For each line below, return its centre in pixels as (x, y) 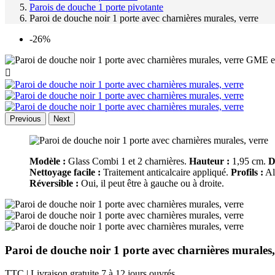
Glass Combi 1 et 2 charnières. (127, 161)
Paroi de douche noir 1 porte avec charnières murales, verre (144, 18)
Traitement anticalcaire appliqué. (166, 172)
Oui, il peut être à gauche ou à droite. (151, 183)
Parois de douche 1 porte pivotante (96, 7)
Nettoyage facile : (65, 172)
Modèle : (48, 161)
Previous (25, 119)
